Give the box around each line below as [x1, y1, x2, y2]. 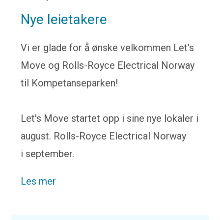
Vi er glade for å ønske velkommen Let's [21, 42, 194, 54]
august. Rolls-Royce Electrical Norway [21, 130, 187, 142]
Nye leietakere [21, 11, 108, 27]
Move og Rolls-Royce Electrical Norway [21, 59, 195, 71]
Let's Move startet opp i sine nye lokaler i [21, 112, 199, 124]
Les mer [21, 175, 56, 187]
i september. [21, 148, 75, 160]
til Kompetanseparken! [21, 77, 118, 89]
